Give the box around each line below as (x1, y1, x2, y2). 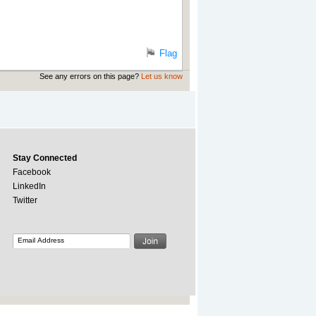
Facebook (12, 167, 51, 177)
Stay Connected (12, 153, 77, 163)
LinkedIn (12, 181, 46, 191)
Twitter (12, 195, 37, 205)
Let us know (140, 72, 183, 80)
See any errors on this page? (39, 72, 141, 80)
